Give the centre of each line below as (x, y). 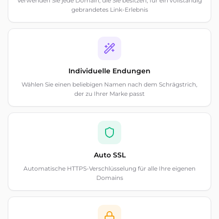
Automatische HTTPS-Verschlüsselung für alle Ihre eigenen (109, 168)
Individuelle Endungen (109, 71)
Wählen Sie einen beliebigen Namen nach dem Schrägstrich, (109, 84)
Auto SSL (109, 155)
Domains (109, 178)
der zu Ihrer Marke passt (109, 94)
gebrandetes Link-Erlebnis (109, 10)
